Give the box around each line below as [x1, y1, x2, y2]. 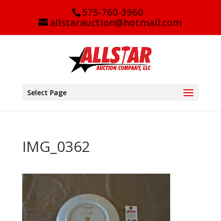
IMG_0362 [22, 136, 90, 156]
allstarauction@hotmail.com [50, 16, 183, 30]
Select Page [27, 87, 67, 97]
